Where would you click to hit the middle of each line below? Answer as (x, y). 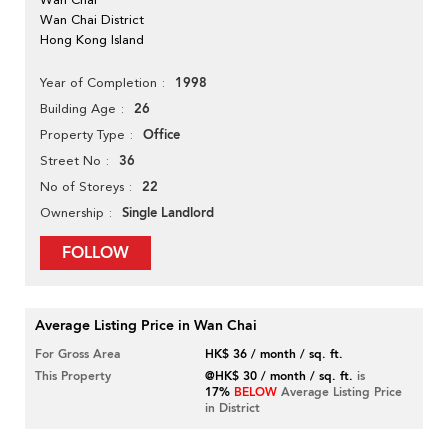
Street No (70, 161)
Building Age (78, 109)
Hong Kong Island (92, 40)
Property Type (82, 135)
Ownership (72, 213)
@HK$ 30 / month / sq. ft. (279, 376)
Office (161, 135)
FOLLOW (95, 253)
